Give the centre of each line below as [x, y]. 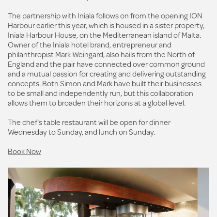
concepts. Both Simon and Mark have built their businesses [105, 83]
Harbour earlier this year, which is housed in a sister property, [106, 25]
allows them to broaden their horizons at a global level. [97, 102]
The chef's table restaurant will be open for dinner [89, 122]
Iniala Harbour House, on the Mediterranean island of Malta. [104, 35]
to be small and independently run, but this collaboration [101, 93]
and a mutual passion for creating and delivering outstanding [107, 73]
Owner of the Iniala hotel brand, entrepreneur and [90, 44]
